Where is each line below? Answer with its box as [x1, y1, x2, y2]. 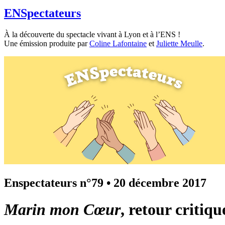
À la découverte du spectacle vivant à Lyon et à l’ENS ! [4, 30, 180, 39]
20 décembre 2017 [114, 176, 206, 189]
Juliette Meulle [156, 39, 202, 48]
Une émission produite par [4, 39, 89, 48]
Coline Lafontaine [89, 39, 147, 48]
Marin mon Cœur [4, 200, 121, 219]
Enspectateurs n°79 [4, 176, 103, 189]
